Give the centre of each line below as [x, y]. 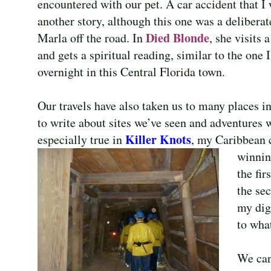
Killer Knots [158, 139]
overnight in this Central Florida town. [131, 71]
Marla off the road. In [92, 38]
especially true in [81, 139]
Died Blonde [178, 38]
